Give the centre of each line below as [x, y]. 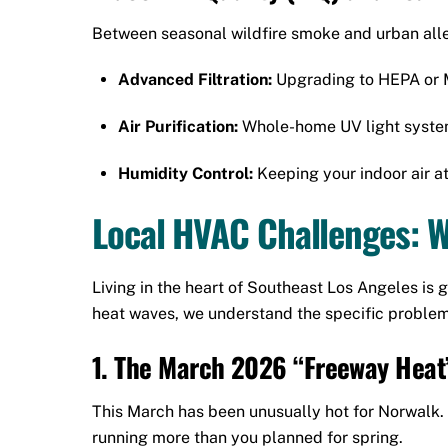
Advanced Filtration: [194, 80]
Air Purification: [177, 127]
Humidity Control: [185, 174]
